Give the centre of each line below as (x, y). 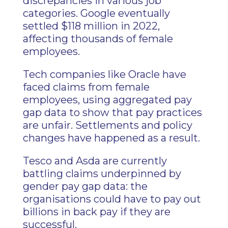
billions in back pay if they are (96, 212)
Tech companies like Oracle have (104, 74)
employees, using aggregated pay (107, 100)
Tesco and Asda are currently (95, 161)
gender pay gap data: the (85, 186)
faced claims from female (86, 87)
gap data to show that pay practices (112, 112)
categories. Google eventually (96, 13)
